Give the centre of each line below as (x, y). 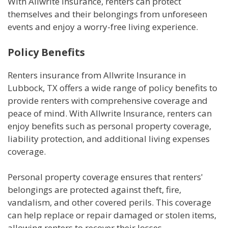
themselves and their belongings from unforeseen (107, 14)
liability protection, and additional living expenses (109, 138)
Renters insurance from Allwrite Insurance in (97, 75)
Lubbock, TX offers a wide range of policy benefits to (112, 88)
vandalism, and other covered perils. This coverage (109, 203)
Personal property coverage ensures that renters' (105, 177)
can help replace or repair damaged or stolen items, (112, 215)
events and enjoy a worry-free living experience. (103, 27)
